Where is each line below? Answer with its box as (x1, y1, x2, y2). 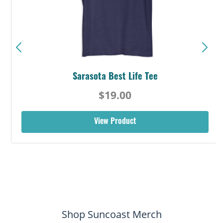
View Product (90, 118, 133, 126)
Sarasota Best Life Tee (69, 73, 154, 83)
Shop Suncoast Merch (61, 208, 162, 222)
